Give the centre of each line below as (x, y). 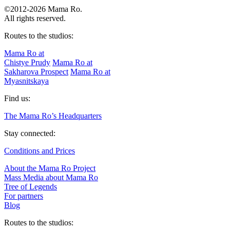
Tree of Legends (31, 186)
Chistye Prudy (27, 62)
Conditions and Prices (40, 150)
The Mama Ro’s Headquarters (53, 116)
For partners (24, 196)
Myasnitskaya (26, 81)
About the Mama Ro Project (50, 168)
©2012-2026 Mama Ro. (43, 9)
